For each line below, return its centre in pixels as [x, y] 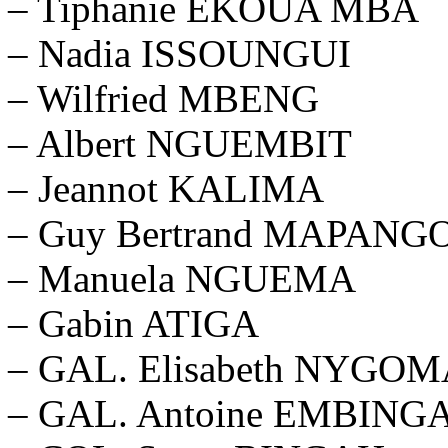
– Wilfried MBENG [163, 98]
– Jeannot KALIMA [166, 188]
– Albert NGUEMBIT [180, 143]
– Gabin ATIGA [133, 323]
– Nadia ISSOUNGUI [179, 53]
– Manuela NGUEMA [182, 278]
